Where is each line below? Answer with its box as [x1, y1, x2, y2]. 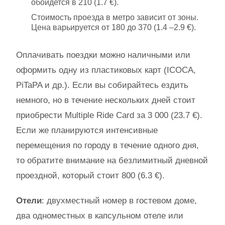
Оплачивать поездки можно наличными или [16, 50, 190, 60]
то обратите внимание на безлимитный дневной [16, 156, 208, 165]
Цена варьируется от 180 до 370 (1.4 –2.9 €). [31, 23, 196, 32]
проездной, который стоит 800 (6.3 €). [16, 171, 165, 180]
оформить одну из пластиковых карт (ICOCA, [16, 65, 196, 75]
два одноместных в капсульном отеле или [16, 211, 183, 220]
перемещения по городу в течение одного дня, [16, 141, 199, 150]
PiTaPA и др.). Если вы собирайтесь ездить [16, 80, 188, 90]
